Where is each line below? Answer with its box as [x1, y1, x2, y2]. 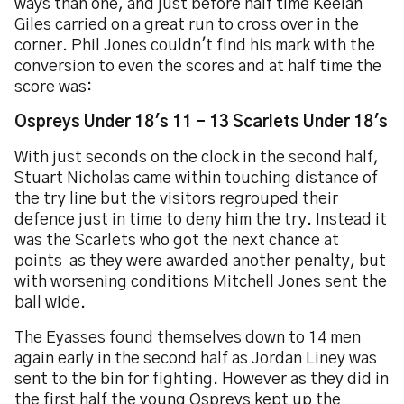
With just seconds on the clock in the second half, [14, 150, 379, 166]
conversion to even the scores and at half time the [14, 59, 381, 75]
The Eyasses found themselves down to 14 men [14, 330, 361, 346]
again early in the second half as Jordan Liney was [14, 351, 377, 367]
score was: [14, 79, 92, 96]
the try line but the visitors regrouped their [14, 191, 338, 207]
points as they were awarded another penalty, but [14, 253, 386, 270]
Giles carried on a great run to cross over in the [14, 17, 359, 33]
